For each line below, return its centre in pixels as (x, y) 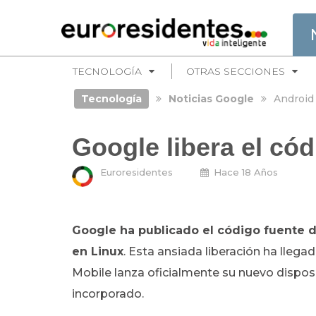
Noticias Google (211, 99)
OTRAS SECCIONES (236, 71)
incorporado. (108, 294)
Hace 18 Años (246, 172)
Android (293, 99)
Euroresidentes (136, 172)
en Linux (98, 251)
